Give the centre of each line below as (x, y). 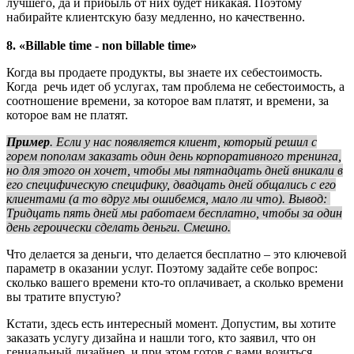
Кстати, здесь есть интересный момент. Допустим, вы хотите (171, 323)
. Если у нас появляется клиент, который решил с (183, 141)
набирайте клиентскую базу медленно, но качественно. (156, 17)
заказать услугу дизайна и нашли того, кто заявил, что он (161, 337)
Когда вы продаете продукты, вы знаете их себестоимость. (164, 72)
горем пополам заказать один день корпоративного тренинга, (174, 156)
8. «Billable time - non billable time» (102, 45)
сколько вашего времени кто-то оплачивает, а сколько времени (175, 282)
